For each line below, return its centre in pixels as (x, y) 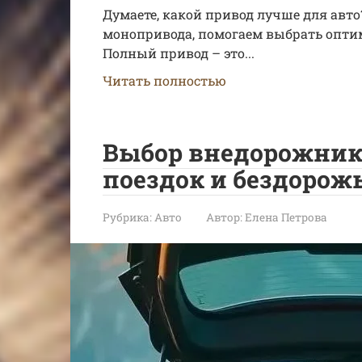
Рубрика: (127, 217)
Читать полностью (164, 80)
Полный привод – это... (179, 53)
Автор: (224, 217)
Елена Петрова (286, 217)
